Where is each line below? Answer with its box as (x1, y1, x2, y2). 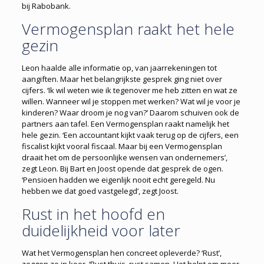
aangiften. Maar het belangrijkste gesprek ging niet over (21, 74, 222, 85)
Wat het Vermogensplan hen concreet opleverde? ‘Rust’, (21, 247, 222, 259)
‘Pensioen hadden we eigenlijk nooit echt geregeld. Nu (21, 174, 215, 186)
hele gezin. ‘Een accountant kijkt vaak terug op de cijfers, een (21, 130, 239, 141)
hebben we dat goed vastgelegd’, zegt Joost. (21, 186, 179, 197)
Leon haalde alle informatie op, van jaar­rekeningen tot (21, 62, 217, 74)
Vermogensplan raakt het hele (21, 18, 235, 40)
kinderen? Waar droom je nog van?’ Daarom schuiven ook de (21, 107, 239, 118)
